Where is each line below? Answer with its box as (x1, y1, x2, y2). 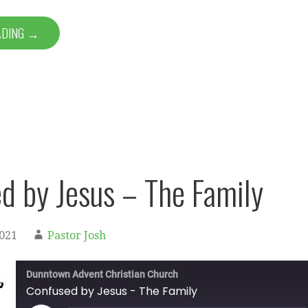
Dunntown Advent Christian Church (26, 269, 178, 280)
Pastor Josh (47, 229, 106, 242)
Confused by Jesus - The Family (26, 283, 197, 299)
